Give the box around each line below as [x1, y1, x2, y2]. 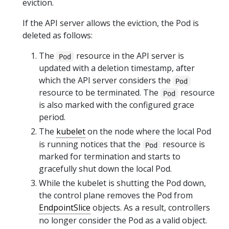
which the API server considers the [39, 75, 173, 86]
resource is [160, 139, 205, 150]
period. [39, 111, 65, 123]
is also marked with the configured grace [39, 99, 194, 111]
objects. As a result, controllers [90, 202, 210, 214]
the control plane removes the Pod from [39, 190, 193, 201]
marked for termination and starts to [39, 151, 180, 163]
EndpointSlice [39, 202, 90, 214]
